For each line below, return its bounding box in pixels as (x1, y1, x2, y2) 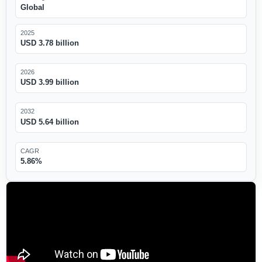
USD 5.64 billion (20, 117, 79, 126)
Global (20, 3, 44, 12)
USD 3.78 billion (20, 39, 79, 48)
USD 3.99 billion (20, 78, 79, 87)
